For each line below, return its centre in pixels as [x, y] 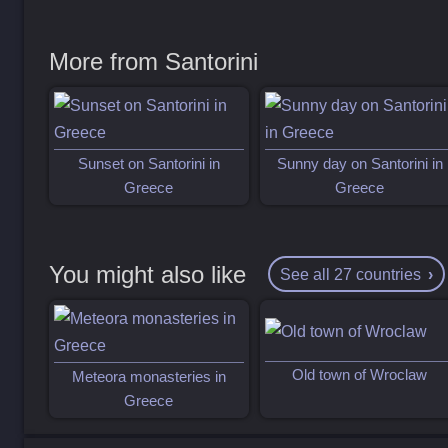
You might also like [148, 274]
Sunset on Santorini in [148, 163]
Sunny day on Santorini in [359, 163]
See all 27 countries [350, 273]
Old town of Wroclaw [360, 375]
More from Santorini [154, 61]
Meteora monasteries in [148, 376]
